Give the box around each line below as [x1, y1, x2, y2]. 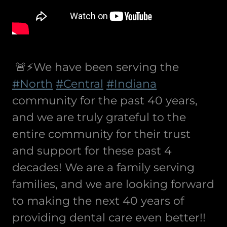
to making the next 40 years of [12, 194, 184, 208]
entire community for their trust [12, 127, 191, 141]
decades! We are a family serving [12, 161, 195, 175]
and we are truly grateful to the [12, 110, 186, 125]
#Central [56, 77, 103, 91]
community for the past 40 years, [12, 94, 198, 108]
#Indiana [106, 77, 157, 91]
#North [12, 77, 53, 91]
